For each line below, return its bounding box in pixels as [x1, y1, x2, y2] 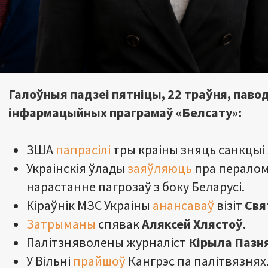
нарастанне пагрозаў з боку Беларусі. [26, 178, 245, 195]
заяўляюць [127, 159, 192, 176]
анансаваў [153, 196, 214, 214]
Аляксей [142, 215, 191, 232]
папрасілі [56, 141, 111, 158]
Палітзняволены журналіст [26, 233, 188, 251]
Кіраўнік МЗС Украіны [26, 196, 153, 214]
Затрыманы [26, 215, 96, 232]
